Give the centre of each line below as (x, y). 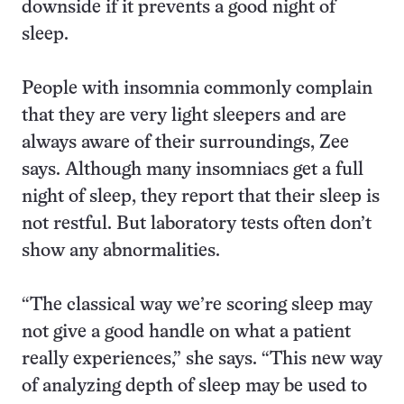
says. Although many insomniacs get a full (193, 170)
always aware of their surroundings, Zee (185, 143)
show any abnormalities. (121, 251)
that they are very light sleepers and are (184, 116)
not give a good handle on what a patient (186, 332)
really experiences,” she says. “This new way (202, 359)
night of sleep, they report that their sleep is (201, 197)
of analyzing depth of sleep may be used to (194, 386)
